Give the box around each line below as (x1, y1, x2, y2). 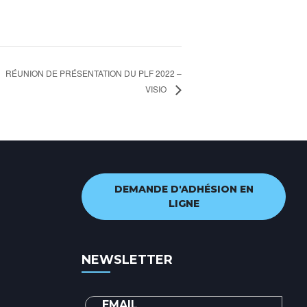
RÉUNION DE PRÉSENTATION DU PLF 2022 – (5, 66, 182, 79)
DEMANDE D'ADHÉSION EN (114, 182, 254, 195)
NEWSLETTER (82, 251, 173, 267)
